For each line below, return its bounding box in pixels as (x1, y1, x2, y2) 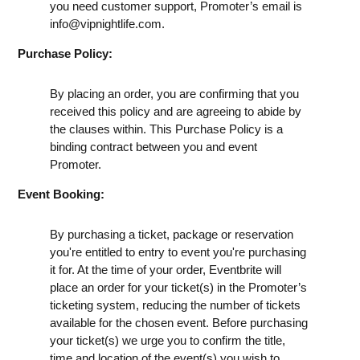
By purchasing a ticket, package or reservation (50, 227, 293, 241)
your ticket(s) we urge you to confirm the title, (50, 333, 285, 347)
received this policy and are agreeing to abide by (50, 104, 301, 118)
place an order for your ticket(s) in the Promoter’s (50, 280, 307, 294)
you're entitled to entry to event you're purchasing (50, 244, 306, 259)
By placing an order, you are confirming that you (50, 86, 299, 100)
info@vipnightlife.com (50, 16, 162, 31)
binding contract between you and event (50, 139, 257, 153)
